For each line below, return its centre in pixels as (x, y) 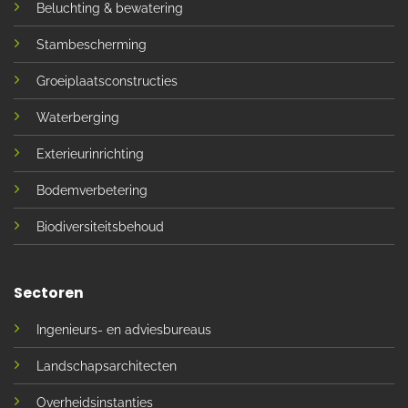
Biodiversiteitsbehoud (100, 226)
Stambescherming (91, 44)
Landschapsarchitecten (106, 366)
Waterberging (77, 117)
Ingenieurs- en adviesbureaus (123, 329)
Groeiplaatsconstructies (107, 81)
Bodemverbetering (92, 190)
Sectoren (48, 292)
